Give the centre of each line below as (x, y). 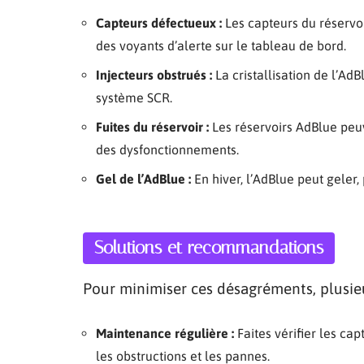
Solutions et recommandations (209, 247)
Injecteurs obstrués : (154, 74)
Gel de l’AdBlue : (143, 178)
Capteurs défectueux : (159, 22)
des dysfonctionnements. (167, 149)
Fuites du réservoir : (152, 126)
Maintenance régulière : (165, 333)
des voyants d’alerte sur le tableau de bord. (221, 45)
